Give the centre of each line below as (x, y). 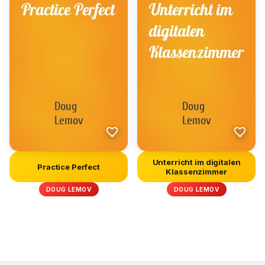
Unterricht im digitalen (196, 162)
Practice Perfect (69, 167)
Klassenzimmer (196, 172)
